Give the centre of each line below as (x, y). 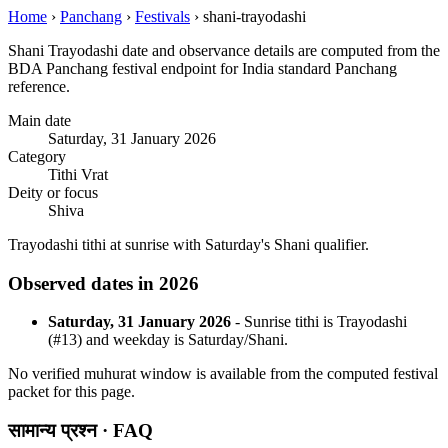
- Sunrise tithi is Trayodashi (319, 322)
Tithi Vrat (78, 174)
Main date (39, 120)
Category (37, 156)
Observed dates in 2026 (103, 283)
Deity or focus (53, 192)
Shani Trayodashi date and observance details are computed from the (224, 50)
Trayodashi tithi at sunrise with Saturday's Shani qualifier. (188, 244)
